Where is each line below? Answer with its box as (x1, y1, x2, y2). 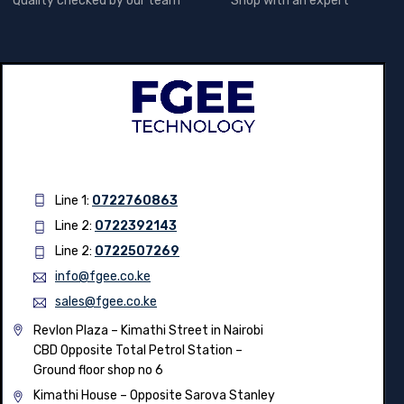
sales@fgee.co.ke (55, 294, 157, 310)
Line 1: (55, 193, 92, 209)
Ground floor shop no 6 (33, 363, 163, 379)
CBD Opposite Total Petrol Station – (33, 343, 243, 359)
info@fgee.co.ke (55, 269, 151, 285)
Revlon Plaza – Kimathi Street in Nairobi (33, 323, 263, 339)
